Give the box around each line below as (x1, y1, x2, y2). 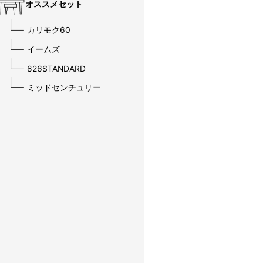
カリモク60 (26, 25, 70, 35)
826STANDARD (26, 63, 86, 73)
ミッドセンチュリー (26, 83, 101, 93)
